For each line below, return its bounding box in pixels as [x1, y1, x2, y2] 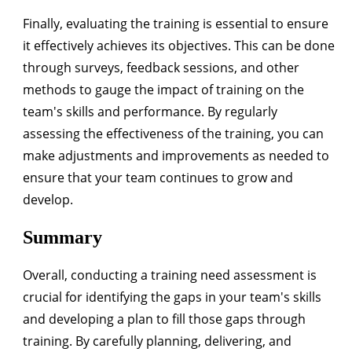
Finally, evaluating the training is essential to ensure [23, 15, 328, 33]
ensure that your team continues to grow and [23, 169, 293, 187]
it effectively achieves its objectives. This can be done [23, 37, 335, 55]
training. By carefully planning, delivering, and [23, 332, 291, 350]
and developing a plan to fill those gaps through [23, 310, 306, 328]
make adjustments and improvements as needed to [23, 147, 329, 165]
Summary [23, 227, 102, 248]
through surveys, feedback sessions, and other [23, 59, 299, 77]
